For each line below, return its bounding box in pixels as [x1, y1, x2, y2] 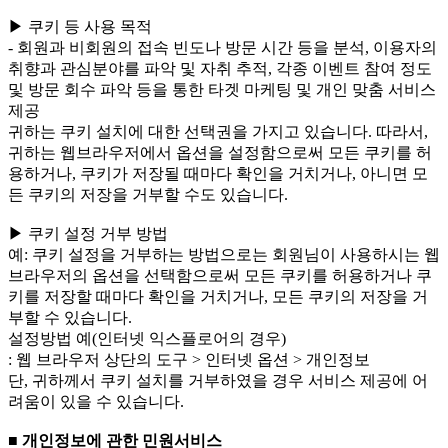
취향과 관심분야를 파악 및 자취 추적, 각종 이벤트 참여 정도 [8, 60, 432, 78]
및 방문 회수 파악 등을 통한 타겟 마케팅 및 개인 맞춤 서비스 [8, 81, 436, 99]
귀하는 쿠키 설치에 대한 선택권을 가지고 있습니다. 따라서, [8, 123, 428, 141]
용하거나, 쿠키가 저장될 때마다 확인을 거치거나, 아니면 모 [8, 165, 428, 183]
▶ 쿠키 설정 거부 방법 [8, 225, 168, 243]
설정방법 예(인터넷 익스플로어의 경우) [8, 330, 286, 348]
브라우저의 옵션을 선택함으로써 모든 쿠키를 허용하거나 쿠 [8, 267, 432, 285]
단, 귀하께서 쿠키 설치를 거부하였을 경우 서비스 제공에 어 [8, 372, 428, 390]
